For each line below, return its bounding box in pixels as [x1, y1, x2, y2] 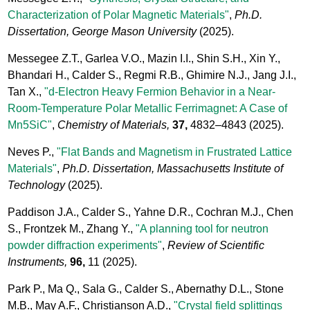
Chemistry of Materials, [57, 118, 170, 131]
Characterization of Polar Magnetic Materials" [8, 8, 230, 21]
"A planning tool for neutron [136, 222, 269, 235]
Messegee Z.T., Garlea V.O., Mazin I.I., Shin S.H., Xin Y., [8, 52, 281, 64]
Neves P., [8, 145, 57, 158]
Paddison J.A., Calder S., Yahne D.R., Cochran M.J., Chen [8, 206, 294, 218]
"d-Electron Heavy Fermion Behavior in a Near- [44, 85, 276, 98]
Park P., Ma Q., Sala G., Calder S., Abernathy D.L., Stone [8, 282, 284, 295]
